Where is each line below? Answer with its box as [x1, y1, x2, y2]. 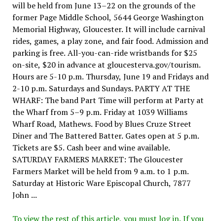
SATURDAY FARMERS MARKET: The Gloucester [12, 153, 183, 165]
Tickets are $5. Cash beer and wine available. [12, 142, 170, 153]
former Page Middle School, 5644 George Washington [12, 11, 204, 23]
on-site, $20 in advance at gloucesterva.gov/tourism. [12, 59, 201, 70]
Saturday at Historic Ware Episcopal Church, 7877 [12, 177, 191, 188]
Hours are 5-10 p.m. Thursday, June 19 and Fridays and [12, 71, 209, 82]
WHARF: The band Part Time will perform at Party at [12, 94, 204, 106]
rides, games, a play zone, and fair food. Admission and [12, 35, 208, 46]
